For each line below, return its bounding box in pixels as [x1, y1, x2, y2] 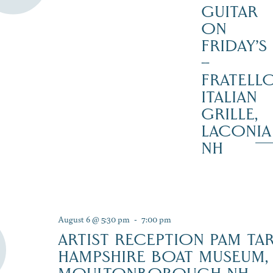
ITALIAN [200, 87, 257, 107]
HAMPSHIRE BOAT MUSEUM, [57, 246, 268, 266]
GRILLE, [200, 104, 258, 124]
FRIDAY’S [200, 35, 267, 55]
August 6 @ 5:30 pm [57, 212, 130, 225]
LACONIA [200, 121, 271, 141]
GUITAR [200, 1, 258, 21]
